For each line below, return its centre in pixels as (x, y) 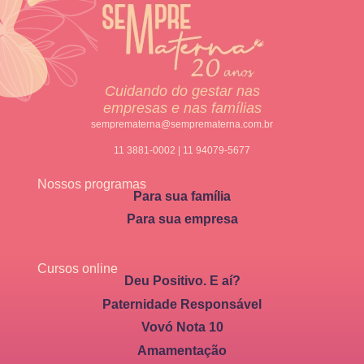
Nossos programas (92, 184)
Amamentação (182, 350)
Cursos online (78, 269)
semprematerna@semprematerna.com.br (182, 124)
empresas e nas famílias (182, 108)
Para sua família (182, 196)
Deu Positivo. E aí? (182, 281)
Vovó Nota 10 (182, 327)
